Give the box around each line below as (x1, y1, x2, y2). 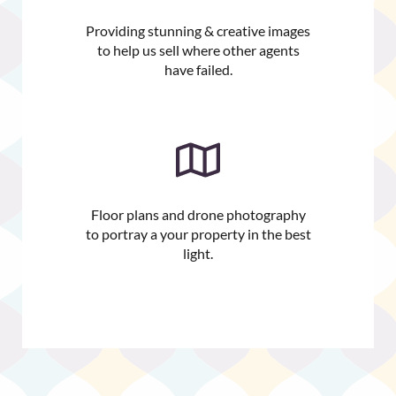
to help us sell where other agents (96, 42, 300, 59)
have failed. (164, 61, 232, 79)
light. (183, 245, 213, 263)
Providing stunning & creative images (86, 22, 310, 40)
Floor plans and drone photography (90, 206, 306, 224)
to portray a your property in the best (85, 225, 311, 243)
